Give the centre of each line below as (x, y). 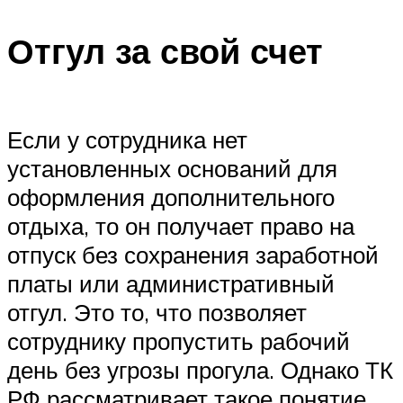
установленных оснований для (172, 168)
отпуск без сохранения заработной (193, 254)
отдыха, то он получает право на (181, 225)
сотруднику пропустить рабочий (179, 340)
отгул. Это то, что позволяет (157, 312)
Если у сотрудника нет (127, 139)
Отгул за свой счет (165, 51)
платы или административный (171, 283)
